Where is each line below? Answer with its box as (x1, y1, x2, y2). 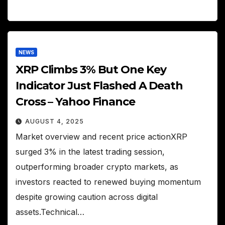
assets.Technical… (16, 207, 84, 217)
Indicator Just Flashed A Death (16, 79, 183, 93)
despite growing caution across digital (16, 192, 158, 202)
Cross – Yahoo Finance (16, 95, 135, 109)
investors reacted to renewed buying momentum (16, 177, 201, 187)
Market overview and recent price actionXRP (16, 132, 187, 142)
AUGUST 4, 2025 (25, 118, 84, 126)
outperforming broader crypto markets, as (16, 162, 178, 172)
